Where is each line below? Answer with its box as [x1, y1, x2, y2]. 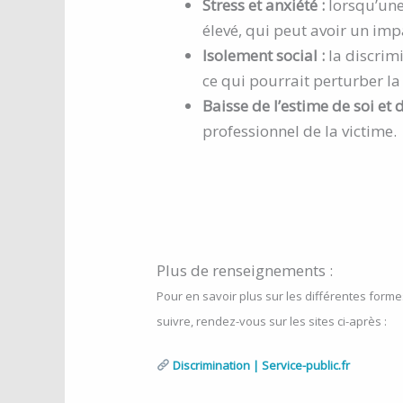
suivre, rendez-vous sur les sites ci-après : [157, 313, 390, 330]
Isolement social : [202, 44, 328, 66]
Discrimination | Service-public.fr [172, 357, 350, 374]
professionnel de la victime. [202, 120, 397, 141]
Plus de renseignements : [157, 260, 333, 282]
